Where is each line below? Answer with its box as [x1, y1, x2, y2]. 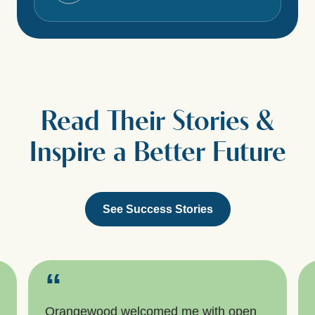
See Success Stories [102, 202, 213, 215]
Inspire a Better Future [29, 139, 286, 168]
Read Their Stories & [41, 108, 274, 137]
